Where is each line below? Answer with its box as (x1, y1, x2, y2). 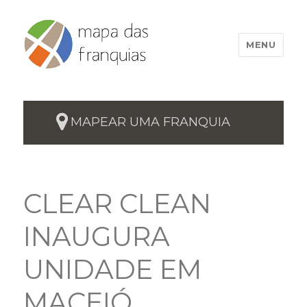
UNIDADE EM (23, 253, 202, 286)
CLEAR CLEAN (23, 187, 212, 220)
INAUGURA (23, 220, 171, 253)
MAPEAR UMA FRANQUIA (70, 114, 230, 130)
